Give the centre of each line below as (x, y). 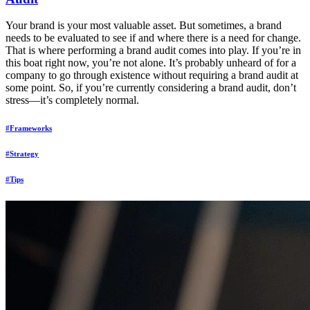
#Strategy (22, 154)
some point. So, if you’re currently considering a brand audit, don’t (151, 88)
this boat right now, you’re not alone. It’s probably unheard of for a (151, 63)
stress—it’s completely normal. (72, 100)
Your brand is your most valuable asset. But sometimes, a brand (144, 26)
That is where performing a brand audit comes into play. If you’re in (153, 51)
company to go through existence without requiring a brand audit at (152, 75)
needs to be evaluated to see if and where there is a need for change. (153, 38)
